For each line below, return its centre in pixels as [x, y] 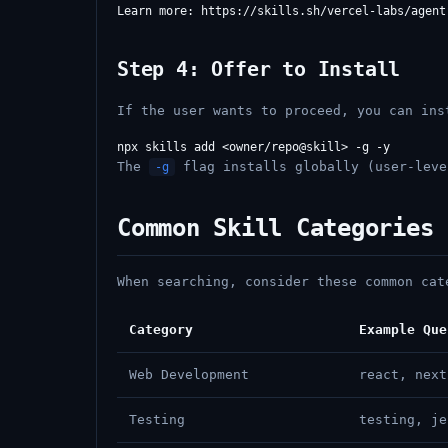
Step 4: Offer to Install [259, 69]
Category [161, 329]
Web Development [189, 374]
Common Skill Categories [275, 228]
